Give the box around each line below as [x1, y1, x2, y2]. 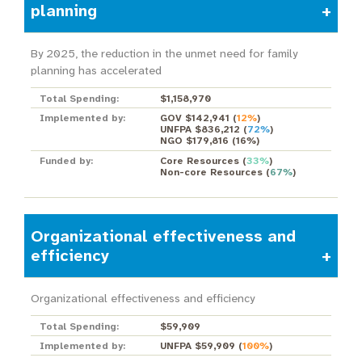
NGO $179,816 [159, 134, 229, 148]
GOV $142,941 [159, 112, 229, 125]
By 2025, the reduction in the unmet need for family [30, 46, 297, 62]
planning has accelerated [30, 63, 162, 79]
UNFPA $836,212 [159, 123, 240, 137]
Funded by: [39, 154, 93, 168]
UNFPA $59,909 [159, 339, 235, 353]
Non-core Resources [159, 166, 263, 179]
